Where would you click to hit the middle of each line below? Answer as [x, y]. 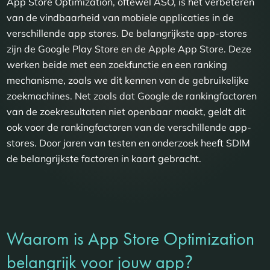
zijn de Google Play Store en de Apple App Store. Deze [129, 49]
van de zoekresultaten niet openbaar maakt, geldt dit [127, 111]
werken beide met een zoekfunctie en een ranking [117, 64]
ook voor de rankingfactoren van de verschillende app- [129, 127]
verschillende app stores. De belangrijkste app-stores [127, 33]
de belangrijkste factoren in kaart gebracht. [104, 158]
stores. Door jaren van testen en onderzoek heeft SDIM [129, 143]
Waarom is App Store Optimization [131, 238]
